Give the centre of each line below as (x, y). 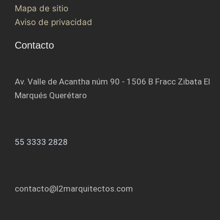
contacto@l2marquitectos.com (74, 188)
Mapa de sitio (41, 9)
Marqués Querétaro (51, 96)
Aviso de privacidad (54, 22)
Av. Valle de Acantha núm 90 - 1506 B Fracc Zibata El (112, 82)
